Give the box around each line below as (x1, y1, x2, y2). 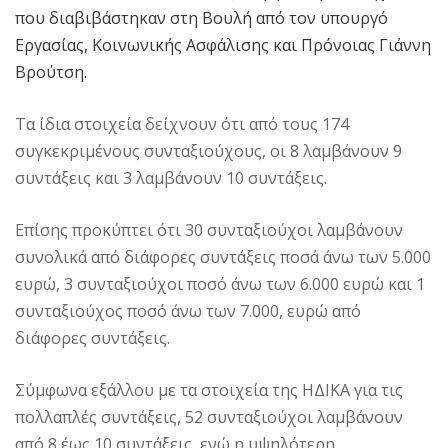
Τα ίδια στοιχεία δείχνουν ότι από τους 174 (15, 113, 349, 136)
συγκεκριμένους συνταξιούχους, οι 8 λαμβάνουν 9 (15, 140, 402, 163)
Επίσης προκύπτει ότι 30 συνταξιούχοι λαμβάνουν (15, 219, 403, 242)
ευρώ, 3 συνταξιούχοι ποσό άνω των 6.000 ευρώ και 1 (15, 273, 425, 296)
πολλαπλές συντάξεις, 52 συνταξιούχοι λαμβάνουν (15, 406, 403, 429)
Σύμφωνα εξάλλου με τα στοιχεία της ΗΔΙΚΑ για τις (15, 379, 403, 402)
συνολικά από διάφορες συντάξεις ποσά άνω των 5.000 (15, 246, 431, 269)
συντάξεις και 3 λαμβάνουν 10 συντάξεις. (15, 167, 327, 190)
